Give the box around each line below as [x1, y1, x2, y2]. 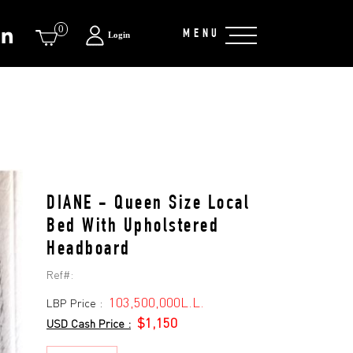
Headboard [46, 240, 131, 260]
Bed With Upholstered [46, 217, 219, 237]
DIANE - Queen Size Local [46, 195, 250, 214]
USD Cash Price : [46, 317, 131, 330]
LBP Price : [46, 296, 109, 310]
